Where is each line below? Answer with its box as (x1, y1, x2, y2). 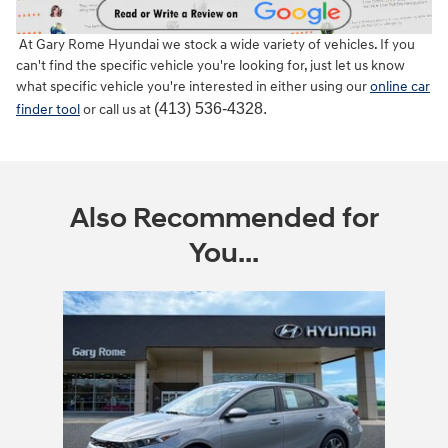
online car (370, 77, 430, 95)
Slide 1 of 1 (15, 291, 77, 309)
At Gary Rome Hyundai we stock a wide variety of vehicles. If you (16, 35, 415, 53)
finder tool (16, 100, 80, 118)
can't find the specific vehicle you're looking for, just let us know (16, 56, 405, 74)
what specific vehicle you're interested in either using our (16, 77, 370, 95)
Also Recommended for (69, 200, 379, 236)
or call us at (80, 100, 154, 118)
